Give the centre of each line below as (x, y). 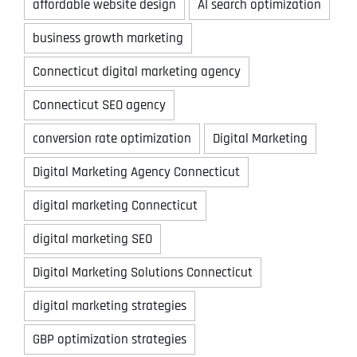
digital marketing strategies (110, 306)
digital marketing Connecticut (115, 205)
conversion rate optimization (112, 138)
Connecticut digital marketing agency (137, 71)
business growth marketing (108, 38)
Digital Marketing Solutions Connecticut (143, 272)
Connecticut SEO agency (99, 105)
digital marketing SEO (92, 239)
